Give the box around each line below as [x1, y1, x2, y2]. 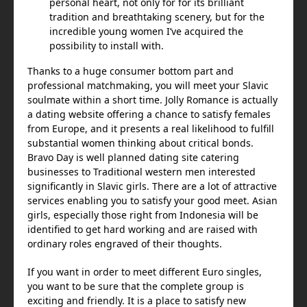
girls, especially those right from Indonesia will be [27, 210, 258, 220]
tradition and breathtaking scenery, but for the [49, 12, 265, 22]
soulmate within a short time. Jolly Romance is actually [27, 95, 278, 105]
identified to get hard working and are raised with [27, 225, 258, 234]
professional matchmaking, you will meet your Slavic [27, 81, 269, 90]
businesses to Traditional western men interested [27, 167, 256, 177]
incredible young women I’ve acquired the [49, 27, 243, 36]
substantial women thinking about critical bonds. [27, 138, 254, 148]
